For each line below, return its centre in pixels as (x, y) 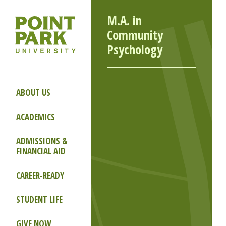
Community (135, 35)
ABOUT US (33, 93)
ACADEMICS (36, 117)
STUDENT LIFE (39, 200)
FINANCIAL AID (41, 151)
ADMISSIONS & (42, 141)
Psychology (135, 49)
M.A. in (124, 20)
